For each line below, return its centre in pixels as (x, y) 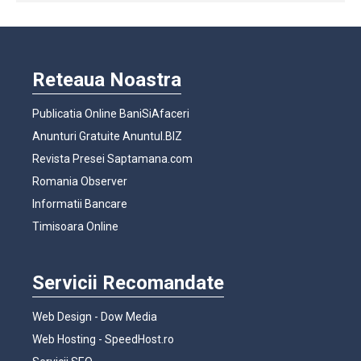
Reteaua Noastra (107, 79)
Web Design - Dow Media (95, 316)
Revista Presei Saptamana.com (112, 158)
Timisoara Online (75, 226)
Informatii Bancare (80, 203)
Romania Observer (80, 181)
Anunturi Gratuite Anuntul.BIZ (107, 136)
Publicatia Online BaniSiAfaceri (111, 113)
